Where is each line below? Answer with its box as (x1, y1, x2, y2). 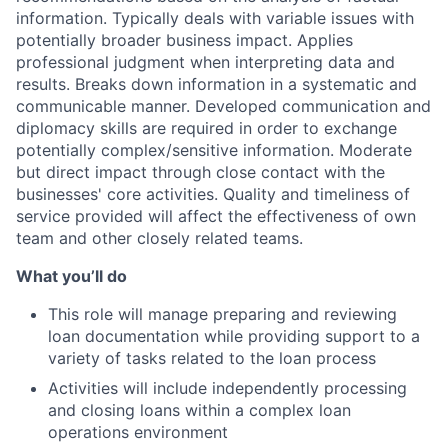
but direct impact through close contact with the (16, 162, 385, 182)
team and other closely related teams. (16, 228, 303, 248)
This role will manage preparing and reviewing (48, 304, 397, 324)
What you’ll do (16, 266, 127, 286)
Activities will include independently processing (48, 378, 407, 398)
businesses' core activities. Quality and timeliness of (16, 184, 410, 204)
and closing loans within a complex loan (48, 400, 351, 420)
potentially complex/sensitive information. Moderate (16, 140, 412, 160)
